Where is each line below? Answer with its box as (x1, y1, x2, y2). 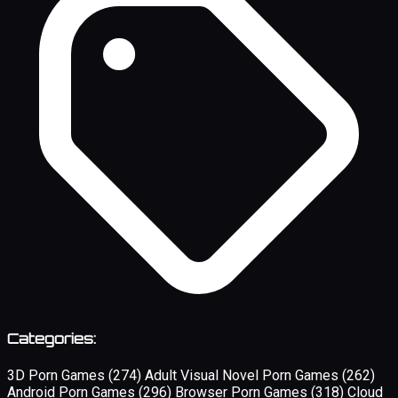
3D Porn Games (7, 366, 108, 384)
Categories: (7, 330, 96, 348)
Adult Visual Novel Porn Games (145, 366, 342, 384)
